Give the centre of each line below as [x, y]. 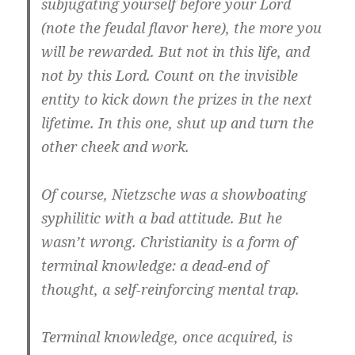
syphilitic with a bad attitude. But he [162, 218]
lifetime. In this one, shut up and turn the [178, 123]
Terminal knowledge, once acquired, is [167, 337]
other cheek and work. [116, 147]
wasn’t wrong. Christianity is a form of [169, 242]
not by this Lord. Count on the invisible [170, 76]
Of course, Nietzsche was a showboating [174, 195]
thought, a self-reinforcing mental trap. [171, 290]
